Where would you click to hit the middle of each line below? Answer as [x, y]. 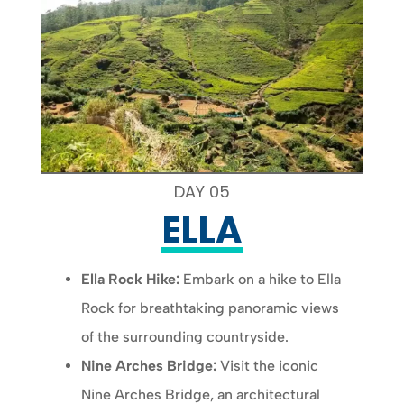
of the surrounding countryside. [185, 336]
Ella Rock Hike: [131, 279]
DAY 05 [202, 192]
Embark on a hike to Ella [262, 279]
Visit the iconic [270, 365]
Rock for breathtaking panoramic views [211, 308]
